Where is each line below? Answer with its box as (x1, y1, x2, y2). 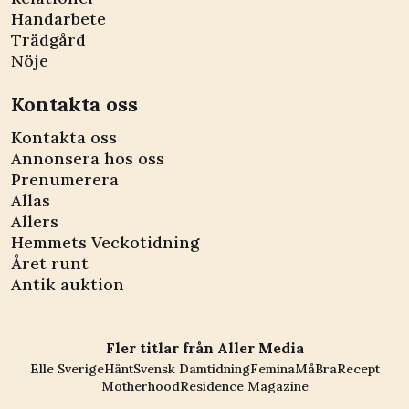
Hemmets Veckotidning (11, 232, 199, 254)
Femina (249, 361, 295, 378)
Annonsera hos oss (11, 148, 164, 170)
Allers (11, 211, 58, 233)
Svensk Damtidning (132, 361, 250, 378)
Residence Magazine (179, 378, 309, 395)
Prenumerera (11, 169, 119, 191)
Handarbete (11, 8, 106, 30)
